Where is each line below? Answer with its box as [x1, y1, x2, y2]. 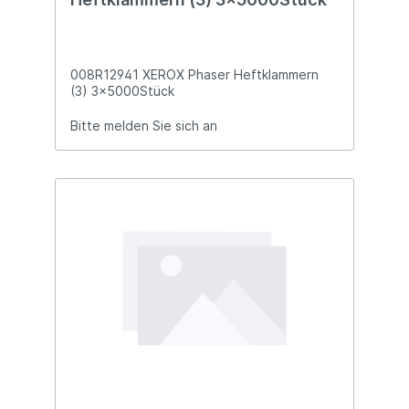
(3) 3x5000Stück [70, 83, 174, 100]
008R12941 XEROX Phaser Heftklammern [70, 67, 319, 83]
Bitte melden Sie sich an [70, 118, 217, 134]
